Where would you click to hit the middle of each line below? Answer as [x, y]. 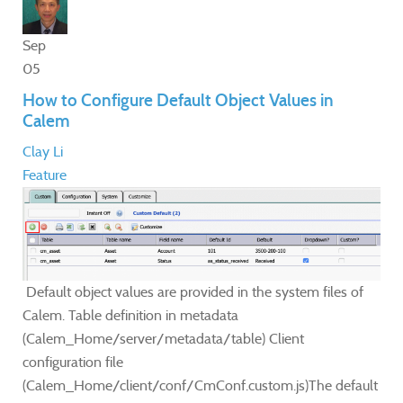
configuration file [73, 362]
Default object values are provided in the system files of [193, 291]
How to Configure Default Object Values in [178, 101]
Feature [45, 175]
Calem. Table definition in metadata [130, 315]
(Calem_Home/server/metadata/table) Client [163, 338]
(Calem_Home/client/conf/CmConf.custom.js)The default [200, 385]
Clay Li [43, 152]
